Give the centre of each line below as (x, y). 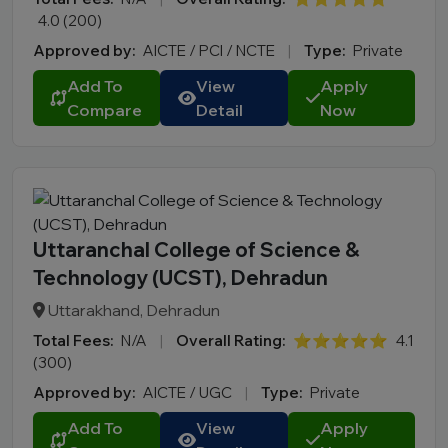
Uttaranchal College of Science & (196, 250)
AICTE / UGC (189, 393)
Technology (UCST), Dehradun (180, 278)
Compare (104, 110)
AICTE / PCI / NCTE (210, 51)
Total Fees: (73, 341)
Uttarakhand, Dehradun (132, 310)
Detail (220, 110)
